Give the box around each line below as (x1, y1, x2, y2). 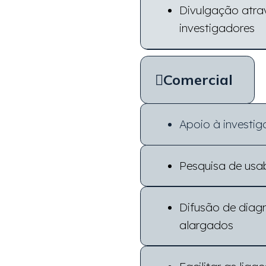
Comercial (163, 70, 233, 88)
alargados (179, 218, 233, 233)
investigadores (179, 21, 255, 36)
